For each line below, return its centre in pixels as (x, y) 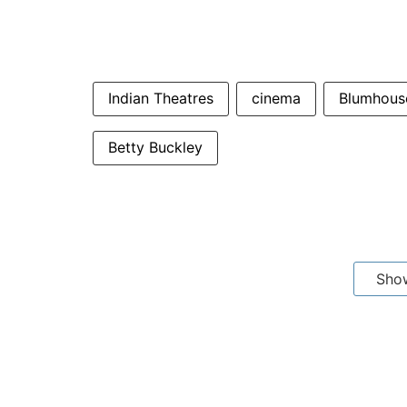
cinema (276, 98)
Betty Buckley (155, 147)
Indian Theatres (161, 98)
